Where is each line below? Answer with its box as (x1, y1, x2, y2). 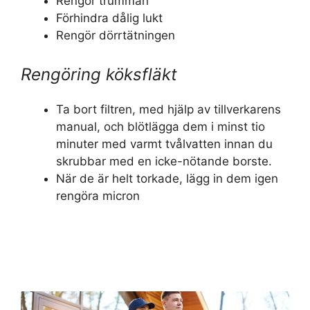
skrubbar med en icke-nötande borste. (56, 154, 272, 168)
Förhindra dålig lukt (56, 11, 163, 26)
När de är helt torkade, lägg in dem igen (56, 171, 278, 185)
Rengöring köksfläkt (21, 64, 177, 84)
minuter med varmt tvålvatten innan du (56, 136, 273, 151)
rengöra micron (56, 188, 140, 203)
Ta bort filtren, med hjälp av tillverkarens (56, 102, 281, 116)
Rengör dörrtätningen (56, 28, 175, 43)
